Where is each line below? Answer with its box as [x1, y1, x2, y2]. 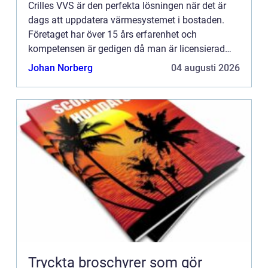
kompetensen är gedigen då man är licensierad [28, 42, 225, 54]
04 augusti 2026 [171, 62, 240, 74]
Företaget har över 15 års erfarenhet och [28, 28, 197, 40]
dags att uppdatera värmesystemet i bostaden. [28, 14, 224, 26]
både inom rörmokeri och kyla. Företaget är [28, 57, 209, 69]
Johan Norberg [28, 62, 93, 74]
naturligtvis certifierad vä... [28, 71, 139, 83]
